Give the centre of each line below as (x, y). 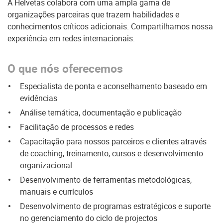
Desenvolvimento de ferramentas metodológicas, (106, 180)
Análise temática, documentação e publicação (101, 112)
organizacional (46, 165)
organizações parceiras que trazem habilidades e (93, 14)
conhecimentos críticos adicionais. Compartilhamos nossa (110, 26)
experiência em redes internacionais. (71, 38)
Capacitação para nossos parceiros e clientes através (113, 141)
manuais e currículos (56, 192)
